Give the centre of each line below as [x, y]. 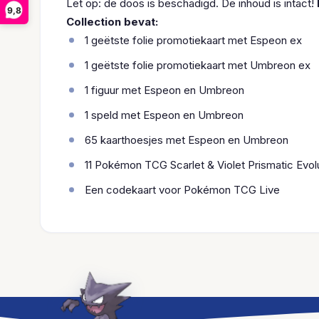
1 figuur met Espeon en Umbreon [164, 90]
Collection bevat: [112, 22]
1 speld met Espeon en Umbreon [164, 115]
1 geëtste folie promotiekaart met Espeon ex [193, 40]
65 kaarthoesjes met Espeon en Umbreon [187, 140]
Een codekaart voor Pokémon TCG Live [182, 190]
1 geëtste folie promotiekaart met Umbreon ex [198, 65]
